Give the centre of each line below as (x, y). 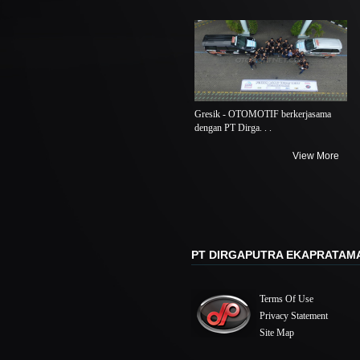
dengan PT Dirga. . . (233, 128)
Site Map (277, 333)
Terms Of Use (286, 299)
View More (315, 156)
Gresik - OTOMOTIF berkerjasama (263, 114)
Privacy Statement (294, 316)
